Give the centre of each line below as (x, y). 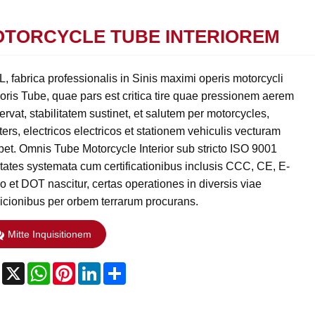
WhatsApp (76, 268)
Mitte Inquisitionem (50, 234)
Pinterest (98, 268)
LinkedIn (122, 268)
